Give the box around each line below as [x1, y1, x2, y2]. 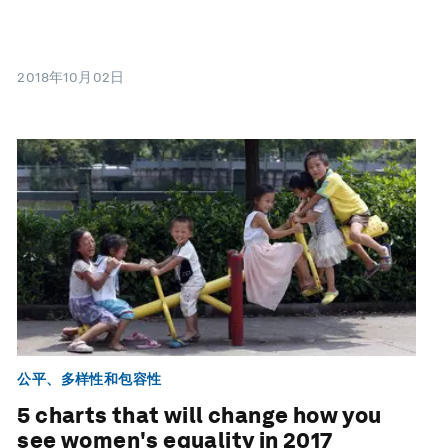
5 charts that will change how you [17, 402, 382, 429]
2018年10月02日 [17, 69, 125, 86]
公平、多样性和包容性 [17, 371, 162, 388]
